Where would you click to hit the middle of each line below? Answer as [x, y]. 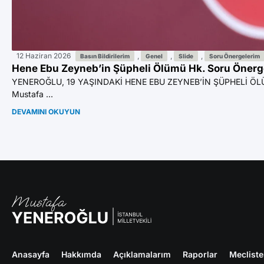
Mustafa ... [32, 94]
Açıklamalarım [142, 255]
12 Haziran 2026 [44, 55]
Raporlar [200, 255]
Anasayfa [31, 255]
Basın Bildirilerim [105, 56]
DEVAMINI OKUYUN [46, 112]
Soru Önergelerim [235, 56]
